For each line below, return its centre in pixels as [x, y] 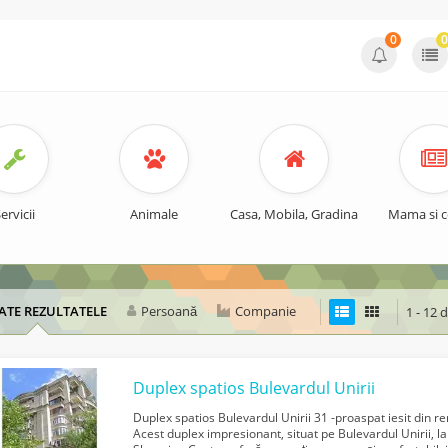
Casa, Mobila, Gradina [294, 214]
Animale [154, 214]
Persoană [169, 311]
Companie [265, 311]
